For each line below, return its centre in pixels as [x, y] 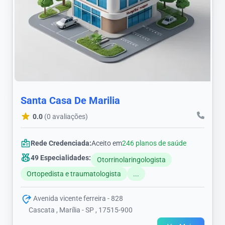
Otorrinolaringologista [131, 160]
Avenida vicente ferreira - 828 [77, 199]
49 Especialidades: [61, 158]
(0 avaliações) [66, 117]
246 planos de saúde [154, 143]
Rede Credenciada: [61, 143]
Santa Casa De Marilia [70, 101]
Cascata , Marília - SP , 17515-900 [81, 210]
